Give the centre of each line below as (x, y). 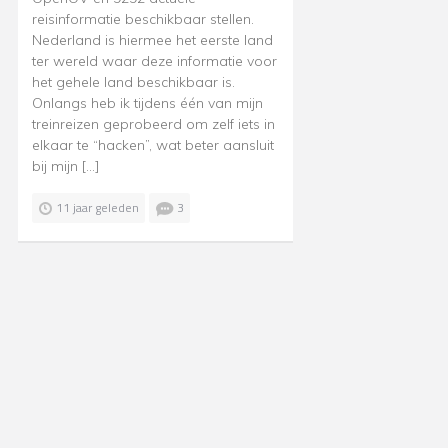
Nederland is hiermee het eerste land (152, 39)
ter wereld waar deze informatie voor (154, 60)
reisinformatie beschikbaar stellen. (143, 18)
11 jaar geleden (97, 207)
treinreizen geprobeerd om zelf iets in (153, 123)
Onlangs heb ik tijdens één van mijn (147, 102)
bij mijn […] (66, 165)
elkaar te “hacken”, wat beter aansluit (153, 144)
